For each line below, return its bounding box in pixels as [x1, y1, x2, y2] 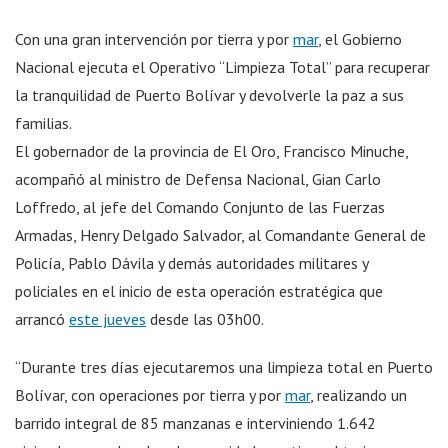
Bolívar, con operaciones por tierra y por [15, 384, 285, 405]
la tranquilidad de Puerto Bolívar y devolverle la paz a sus [15, 84, 404, 105]
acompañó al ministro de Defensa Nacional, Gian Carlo [15, 168, 381, 189]
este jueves [69, 308, 146, 329]
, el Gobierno [318, 28, 402, 49]
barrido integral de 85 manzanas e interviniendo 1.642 [15, 412, 376, 433]
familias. [15, 112, 72, 133]
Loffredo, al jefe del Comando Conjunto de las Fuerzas [15, 196, 385, 217]
